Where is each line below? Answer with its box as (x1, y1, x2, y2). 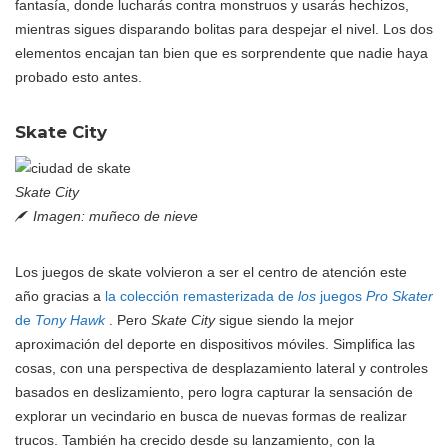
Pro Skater (366, 288, 433, 305)
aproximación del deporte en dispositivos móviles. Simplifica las (15, 336, 415, 353)
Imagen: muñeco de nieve (33, 208, 198, 225)
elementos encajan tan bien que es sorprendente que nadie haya (15, 45, 428, 62)
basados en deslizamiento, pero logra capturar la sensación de (15, 384, 413, 401)
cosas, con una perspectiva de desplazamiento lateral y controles (15, 360, 428, 377)
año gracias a (15, 288, 105, 305)
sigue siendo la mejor (215, 312, 354, 329)
